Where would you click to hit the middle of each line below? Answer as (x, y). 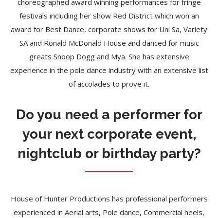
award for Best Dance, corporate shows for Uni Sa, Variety (109, 29)
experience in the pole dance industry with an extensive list (109, 70)
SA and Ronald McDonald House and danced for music (109, 43)
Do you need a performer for (109, 115)
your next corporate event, (109, 134)
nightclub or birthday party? (109, 154)
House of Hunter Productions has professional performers (109, 199)
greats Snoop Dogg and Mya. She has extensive (109, 56)
